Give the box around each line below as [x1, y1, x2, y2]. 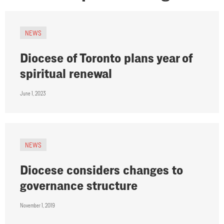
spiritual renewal [20, 66, 112, 81]
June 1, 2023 [20, 90, 45, 97]
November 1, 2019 [20, 202, 55, 209]
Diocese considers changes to [20, 162, 183, 177]
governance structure [20, 178, 137, 193]
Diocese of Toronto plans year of [20, 50, 192, 65]
